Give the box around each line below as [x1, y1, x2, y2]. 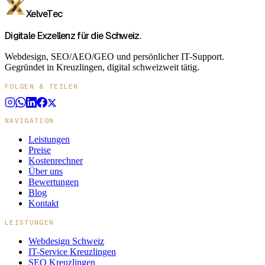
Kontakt [28, 198, 59, 208]
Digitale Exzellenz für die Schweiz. [5, 29, 141, 42]
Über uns [28, 166, 63, 176]
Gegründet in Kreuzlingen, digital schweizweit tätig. [5, 62, 199, 72]
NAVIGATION [5, 116, 54, 125]
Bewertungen [28, 176, 79, 187]
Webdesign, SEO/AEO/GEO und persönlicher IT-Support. [5, 51, 224, 62]
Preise [28, 144, 51, 155]
